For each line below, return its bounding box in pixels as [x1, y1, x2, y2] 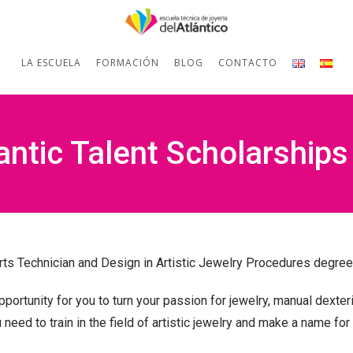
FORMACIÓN [96, 56, 159, 70]
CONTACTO [218, 56, 277, 70]
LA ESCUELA [21, 56, 81, 70]
